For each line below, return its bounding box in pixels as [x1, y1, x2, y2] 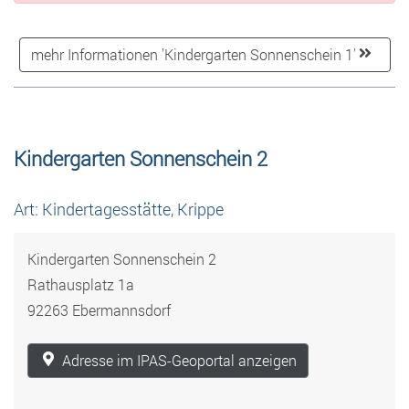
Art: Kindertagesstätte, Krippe [14, 198, 224, 221]
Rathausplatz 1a [27, 274, 134, 294]
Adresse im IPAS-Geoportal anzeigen [62, 350, 297, 370]
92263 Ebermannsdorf [27, 299, 171, 320]
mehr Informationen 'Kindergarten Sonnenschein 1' [249, 44, 356, 64]
